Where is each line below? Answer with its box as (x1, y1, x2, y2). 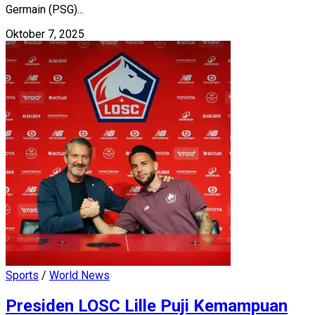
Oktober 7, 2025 (6, 27, 84, 41)
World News (49, 268, 110, 282)
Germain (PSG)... (6, 2, 84, 16)
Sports (6, 268, 39, 282)
